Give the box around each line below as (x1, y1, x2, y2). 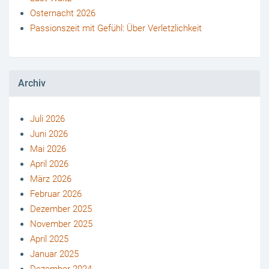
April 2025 (30, 234, 68, 245)
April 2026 (30, 159, 68, 170)
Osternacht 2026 (30, 7, 95, 19)
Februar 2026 (30, 189, 82, 200)
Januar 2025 (30, 249, 79, 260)
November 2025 (30, 219, 92, 230)
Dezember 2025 (30, 204, 92, 215)
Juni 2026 (30, 128, 68, 140)
